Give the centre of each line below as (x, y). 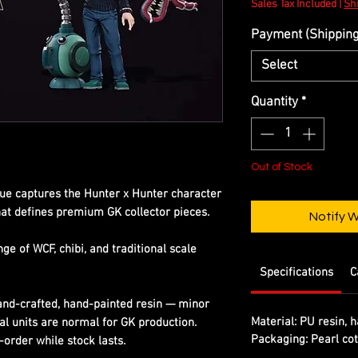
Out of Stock (282, 167)
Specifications (296, 273)
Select (279, 65)
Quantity (274, 102)
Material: (274, 322)
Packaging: (279, 340)
